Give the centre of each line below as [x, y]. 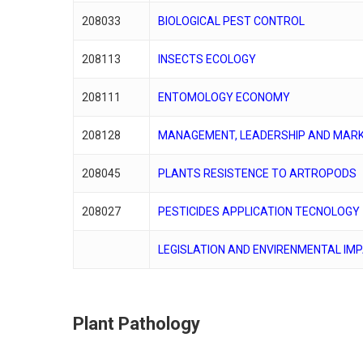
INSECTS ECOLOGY [207, 59]
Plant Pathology [137, 323]
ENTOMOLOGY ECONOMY [224, 97]
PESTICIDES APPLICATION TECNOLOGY [259, 211]
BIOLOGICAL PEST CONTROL [232, 21]
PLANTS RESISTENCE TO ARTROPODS [258, 173]
